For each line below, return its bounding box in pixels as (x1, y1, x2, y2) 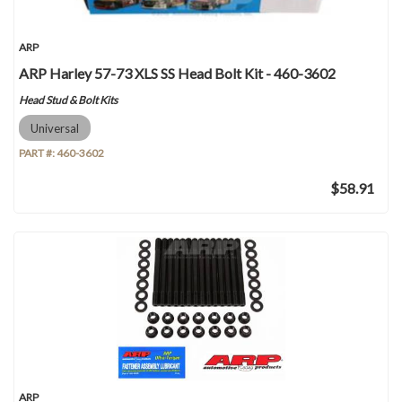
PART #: (19, 146, 57, 160)
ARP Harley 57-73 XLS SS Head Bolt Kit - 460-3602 (19, 65, 336, 82)
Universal (31, 120, 79, 135)
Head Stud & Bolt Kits (19, 93, 118, 107)
